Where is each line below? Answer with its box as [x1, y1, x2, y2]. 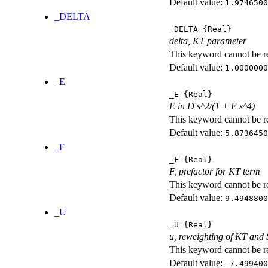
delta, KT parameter [169, 36, 246, 47]
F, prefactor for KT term [169, 166, 260, 177]
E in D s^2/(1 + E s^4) [169, 101, 255, 112]
